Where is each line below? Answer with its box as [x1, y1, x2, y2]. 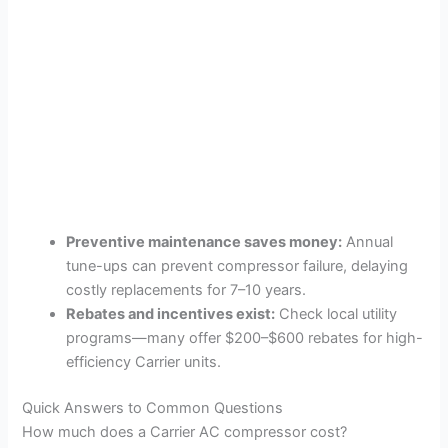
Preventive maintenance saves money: [66, 233, 343, 252]
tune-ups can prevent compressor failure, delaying [66, 257, 409, 276]
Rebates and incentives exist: [66, 305, 276, 324]
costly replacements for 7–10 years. [66, 281, 307, 300]
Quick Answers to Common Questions [22, 399, 284, 418]
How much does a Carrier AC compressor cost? [22, 423, 348, 442]
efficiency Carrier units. [66, 353, 222, 372]
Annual [342, 233, 394, 252]
